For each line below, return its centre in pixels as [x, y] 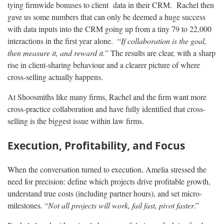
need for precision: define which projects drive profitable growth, [109, 181]
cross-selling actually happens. [55, 77]
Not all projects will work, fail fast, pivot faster [121, 205]
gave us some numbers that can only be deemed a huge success [106, 17]
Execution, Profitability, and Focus [96, 145]
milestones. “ [28, 205]
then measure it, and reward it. [56, 53]
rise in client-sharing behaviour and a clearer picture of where [104, 65]
